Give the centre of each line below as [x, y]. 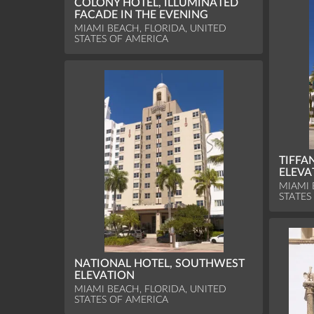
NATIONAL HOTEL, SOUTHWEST [160, 263]
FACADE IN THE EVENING [142, 14]
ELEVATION [105, 275]
